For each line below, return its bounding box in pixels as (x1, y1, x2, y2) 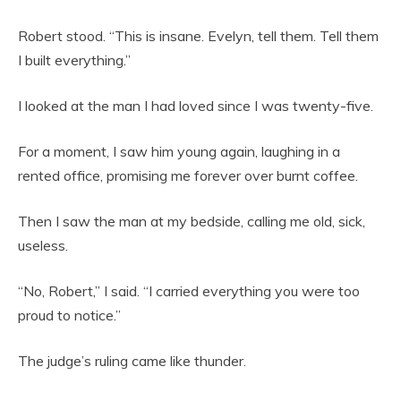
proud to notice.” (18, 306, 121, 324)
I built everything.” (18, 51, 131, 69)
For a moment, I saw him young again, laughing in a (18, 142, 340, 160)
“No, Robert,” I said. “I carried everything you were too (18, 282, 360, 300)
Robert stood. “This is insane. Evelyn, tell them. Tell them (18, 27, 379, 45)
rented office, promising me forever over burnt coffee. (18, 166, 358, 184)
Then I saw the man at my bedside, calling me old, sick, (18, 212, 365, 230)
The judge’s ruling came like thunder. (18, 352, 246, 370)
